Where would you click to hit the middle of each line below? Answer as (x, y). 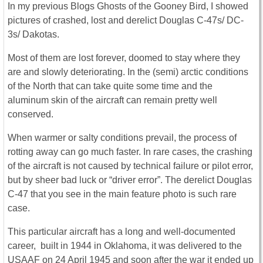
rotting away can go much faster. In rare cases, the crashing (130, 151)
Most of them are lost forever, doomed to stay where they (124, 58)
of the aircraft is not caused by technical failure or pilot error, (130, 166)
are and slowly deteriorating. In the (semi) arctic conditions (128, 72)
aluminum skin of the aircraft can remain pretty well (112, 100)
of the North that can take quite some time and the (110, 86)
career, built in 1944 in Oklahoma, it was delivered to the (125, 245)
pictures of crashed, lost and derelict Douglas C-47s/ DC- (126, 20)
